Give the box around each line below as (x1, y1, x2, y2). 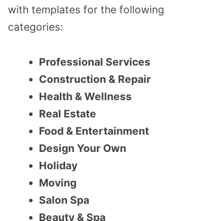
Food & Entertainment (39, 124, 149, 137)
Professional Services (39, 55, 150, 68)
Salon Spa (39, 193, 89, 206)
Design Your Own (39, 142, 126, 154)
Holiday (39, 159, 77, 172)
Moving (39, 176, 76, 189)
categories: (8, 20, 63, 33)
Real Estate (39, 107, 96, 120)
